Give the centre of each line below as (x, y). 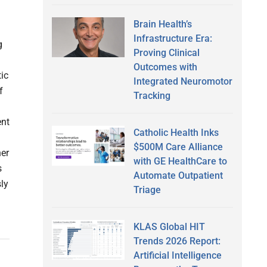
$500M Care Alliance (178, 147)
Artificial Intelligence (177, 255)
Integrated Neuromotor (183, 81)
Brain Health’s (162, 24)
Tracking (152, 95)
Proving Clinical (166, 52)
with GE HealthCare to (180, 161)
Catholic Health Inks (176, 132)
